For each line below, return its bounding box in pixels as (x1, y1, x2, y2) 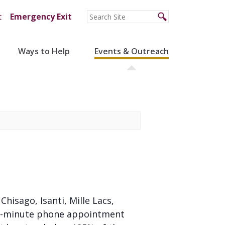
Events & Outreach (94, 46, 169, 57)
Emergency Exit (10, 11, 72, 22)
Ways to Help (18, 46, 70, 57)
